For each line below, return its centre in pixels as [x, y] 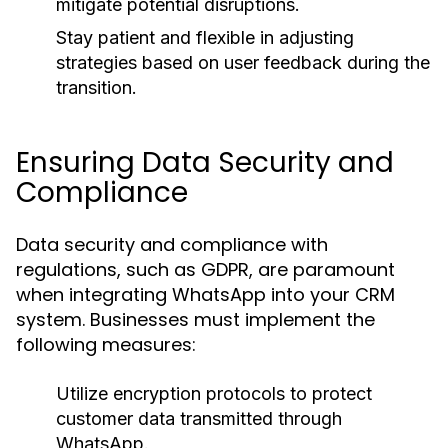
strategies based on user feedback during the [243, 62]
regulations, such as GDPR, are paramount [205, 269]
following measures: [106, 344]
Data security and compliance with [172, 244]
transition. [96, 87]
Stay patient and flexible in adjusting [205, 37]
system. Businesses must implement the [195, 319]
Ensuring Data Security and [205, 162]
